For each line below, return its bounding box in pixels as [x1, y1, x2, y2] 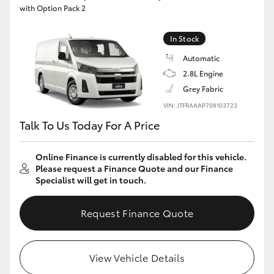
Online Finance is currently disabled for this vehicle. [35, 150, 246, 163]
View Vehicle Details [89, 250, 185, 264]
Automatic [183, 53, 220, 63]
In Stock [170, 33, 199, 43]
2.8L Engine [183, 68, 223, 78]
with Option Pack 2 [20, 2, 86, 13]
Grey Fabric [183, 83, 223, 94]
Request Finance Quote [80, 206, 194, 220]
